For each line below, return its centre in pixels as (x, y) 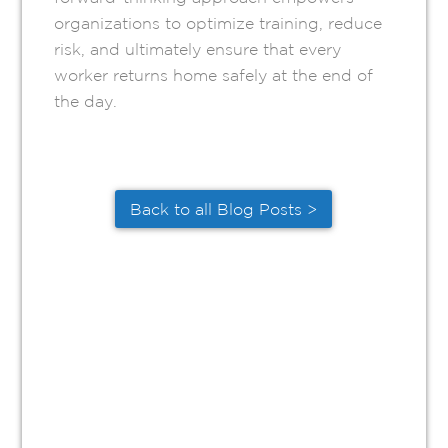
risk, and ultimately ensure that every (198, 49)
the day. (86, 101)
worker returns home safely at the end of (214, 75)
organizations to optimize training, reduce (218, 23)
